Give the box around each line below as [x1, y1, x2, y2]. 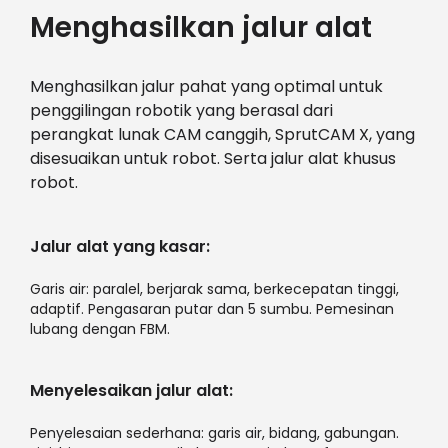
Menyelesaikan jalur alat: [29, 378, 233, 402]
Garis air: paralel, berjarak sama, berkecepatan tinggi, [29, 278, 399, 299]
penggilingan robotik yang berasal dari [29, 98, 333, 122]
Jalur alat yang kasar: [29, 234, 210, 258]
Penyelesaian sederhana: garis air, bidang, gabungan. [29, 422, 399, 443]
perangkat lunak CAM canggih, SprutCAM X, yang [29, 122, 415, 146]
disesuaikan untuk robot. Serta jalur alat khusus [29, 146, 396, 170]
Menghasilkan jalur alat [29, 6, 372, 47]
